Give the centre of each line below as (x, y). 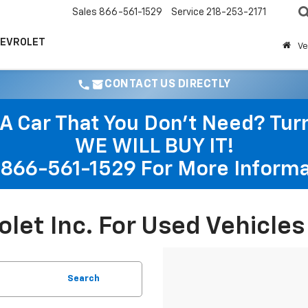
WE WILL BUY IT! (154, 147)
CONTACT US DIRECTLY (168, 85)
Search (84, 279)
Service (188, 13)
